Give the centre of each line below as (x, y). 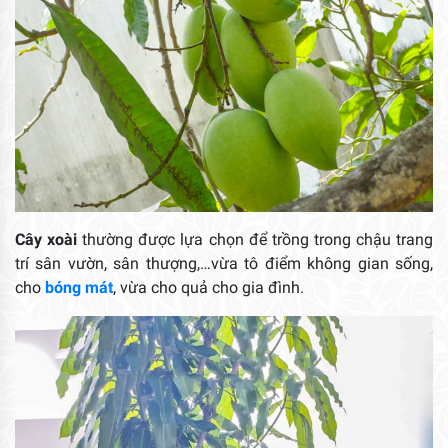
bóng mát (77, 288)
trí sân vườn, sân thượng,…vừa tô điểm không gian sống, (224, 264)
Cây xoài (49, 240)
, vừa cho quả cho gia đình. (208, 288)
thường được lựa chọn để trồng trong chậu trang (258, 240)
